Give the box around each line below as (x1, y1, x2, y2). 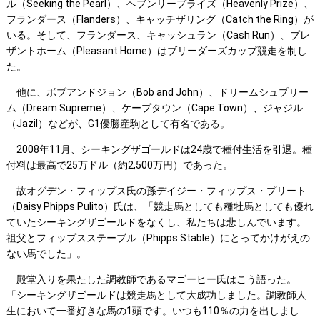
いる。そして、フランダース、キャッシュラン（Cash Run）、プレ (6, 29, 310, 41)
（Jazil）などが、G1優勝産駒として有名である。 (6, 118, 230, 130)
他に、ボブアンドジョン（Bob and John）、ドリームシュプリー (6, 86, 309, 99)
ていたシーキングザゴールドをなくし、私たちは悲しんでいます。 (6, 216, 306, 229)
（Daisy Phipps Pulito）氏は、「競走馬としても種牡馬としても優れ (6, 201, 314, 213)
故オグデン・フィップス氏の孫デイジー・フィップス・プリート (6, 185, 306, 197)
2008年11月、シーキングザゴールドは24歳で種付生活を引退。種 (6, 144, 312, 156)
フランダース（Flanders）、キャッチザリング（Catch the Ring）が (6, 14, 314, 26)
